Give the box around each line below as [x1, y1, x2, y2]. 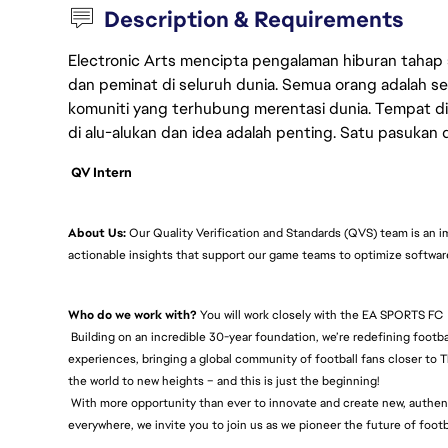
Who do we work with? [68, 307, 197, 323]
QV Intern [68, 164, 132, 181]
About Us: [68, 225, 126, 241]
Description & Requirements [104, 5, 405, 34]
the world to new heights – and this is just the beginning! [68, 373, 379, 389]
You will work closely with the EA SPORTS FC [197, 307, 443, 323]
